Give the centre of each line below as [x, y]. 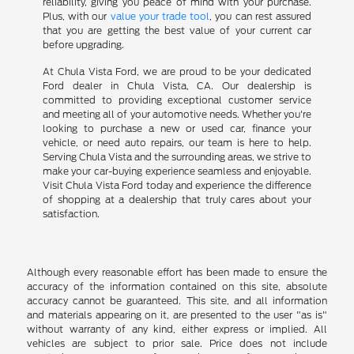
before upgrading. [83, 44]
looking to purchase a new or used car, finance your [177, 128]
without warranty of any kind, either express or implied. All [177, 329]
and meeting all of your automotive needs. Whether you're [177, 114]
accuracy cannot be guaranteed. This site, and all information [177, 300]
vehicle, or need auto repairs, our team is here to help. [177, 142]
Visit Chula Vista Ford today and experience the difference [177, 185]
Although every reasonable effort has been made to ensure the [177, 272]
